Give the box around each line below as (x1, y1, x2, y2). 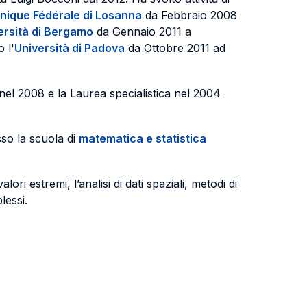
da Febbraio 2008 (142, 8, 238, 22)
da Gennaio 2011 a (93, 25, 192, 38)
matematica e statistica (79, 132, 207, 145)
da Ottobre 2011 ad (125, 41, 226, 55)
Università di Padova (14, 41, 125, 55)
